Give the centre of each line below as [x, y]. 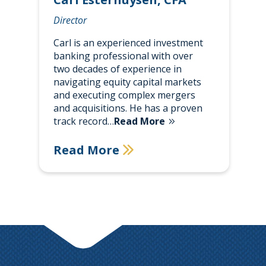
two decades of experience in [117, 69]
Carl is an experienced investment [128, 42]
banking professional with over [123, 56]
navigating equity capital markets [127, 82]
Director [70, 20]
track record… [83, 121]
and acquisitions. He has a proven [128, 108]
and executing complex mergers [124, 95]
